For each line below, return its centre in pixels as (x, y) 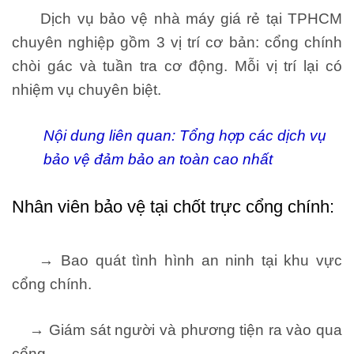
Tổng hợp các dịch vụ (253, 136)
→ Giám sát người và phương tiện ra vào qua (177, 330)
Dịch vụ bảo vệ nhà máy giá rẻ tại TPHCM (177, 19)
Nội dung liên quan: (111, 136)
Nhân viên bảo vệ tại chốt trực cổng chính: (173, 207)
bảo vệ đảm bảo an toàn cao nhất (158, 160)
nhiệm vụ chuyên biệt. (87, 90)
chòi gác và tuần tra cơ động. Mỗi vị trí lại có (177, 66)
